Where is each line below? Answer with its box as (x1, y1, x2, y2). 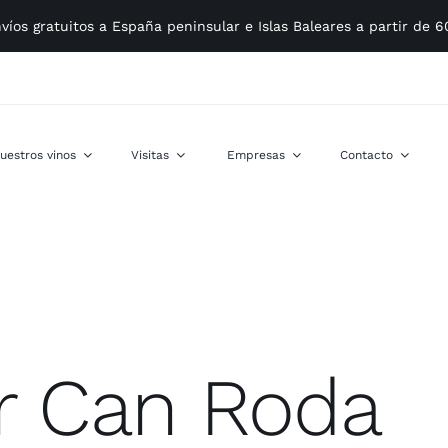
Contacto (340, 147, 394, 162)
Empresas (226, 147, 285, 162)
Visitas (131, 147, 169, 162)
